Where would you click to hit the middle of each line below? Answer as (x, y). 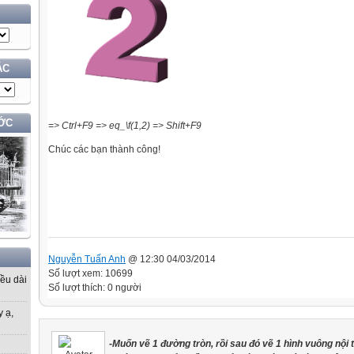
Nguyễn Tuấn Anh (87, 259)
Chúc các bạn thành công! (104, 149)
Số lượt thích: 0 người (95, 287)
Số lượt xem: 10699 (90, 273)
